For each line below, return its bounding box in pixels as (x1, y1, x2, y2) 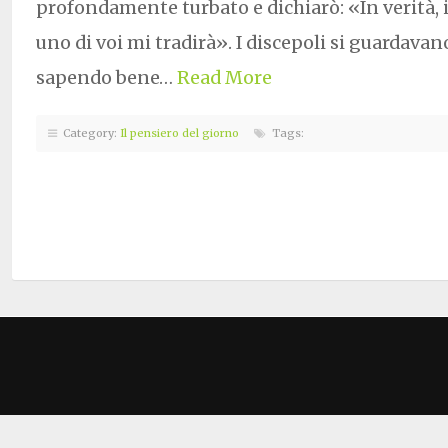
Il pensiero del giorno (120, 125, 239, 140)
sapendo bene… (36, 65, 177, 89)
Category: (57, 125, 120, 140)
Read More (177, 65, 272, 89)
